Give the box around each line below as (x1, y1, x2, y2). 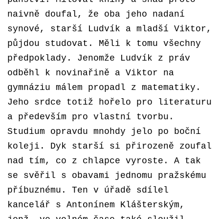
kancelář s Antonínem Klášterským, (7, 200, 185, 210)
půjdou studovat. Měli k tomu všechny (7, 39, 201, 48)
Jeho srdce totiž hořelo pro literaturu (7, 97, 212, 107)
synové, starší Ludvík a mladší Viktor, (7, 24, 212, 34)
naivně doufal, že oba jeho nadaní (7, 9, 185, 19)
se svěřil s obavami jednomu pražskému (7, 171, 206, 180)
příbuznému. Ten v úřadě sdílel (7, 185, 169, 195)
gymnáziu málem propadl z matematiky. (7, 83, 201, 92)
